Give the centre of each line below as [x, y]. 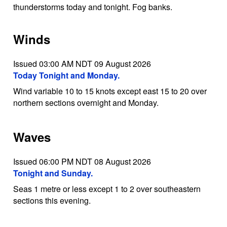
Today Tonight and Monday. [66, 75]
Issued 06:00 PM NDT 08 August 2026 [82, 162]
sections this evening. [52, 201]
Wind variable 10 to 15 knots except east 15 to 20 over [110, 91]
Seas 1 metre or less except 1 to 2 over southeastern [107, 189]
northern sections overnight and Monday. [86, 102]
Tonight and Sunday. [53, 173]
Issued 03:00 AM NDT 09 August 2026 [82, 63]
